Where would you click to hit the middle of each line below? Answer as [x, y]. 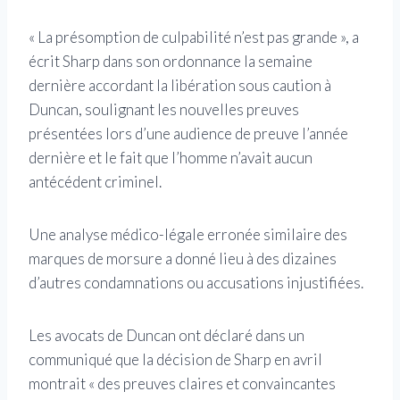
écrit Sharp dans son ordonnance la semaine [171, 62]
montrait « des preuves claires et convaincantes [182, 384]
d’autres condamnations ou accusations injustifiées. [196, 283]
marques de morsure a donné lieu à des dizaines [183, 259]
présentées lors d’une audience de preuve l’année [188, 134]
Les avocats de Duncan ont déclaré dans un [167, 336]
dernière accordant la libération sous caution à [180, 86]
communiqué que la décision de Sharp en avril [175, 360]
